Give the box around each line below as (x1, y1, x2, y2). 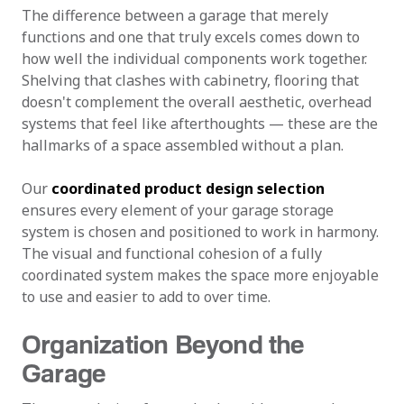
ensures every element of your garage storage (22, 200, 334, 220)
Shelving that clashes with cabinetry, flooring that (22, 70, 359, 90)
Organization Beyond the (22, 328, 305, 359)
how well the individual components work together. (22, 49, 367, 69)
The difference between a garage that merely (22, 5, 328, 25)
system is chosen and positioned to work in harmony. (22, 222, 379, 242)
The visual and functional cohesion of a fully (22, 243, 322, 263)
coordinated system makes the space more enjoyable (22, 265, 379, 285)
